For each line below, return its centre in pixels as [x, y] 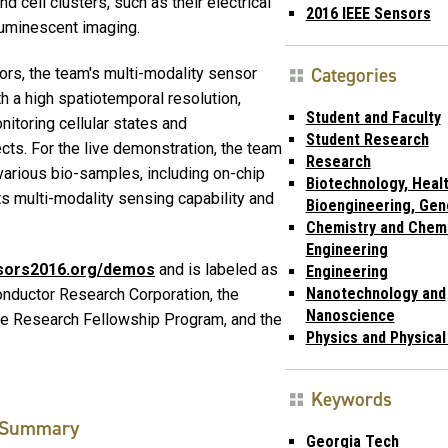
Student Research [367, 139]
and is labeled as [216, 269]
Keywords [351, 399]
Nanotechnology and [375, 293]
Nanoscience [350, 315]
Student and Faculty [373, 117]
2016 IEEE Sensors [368, 13]
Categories [353, 75]
